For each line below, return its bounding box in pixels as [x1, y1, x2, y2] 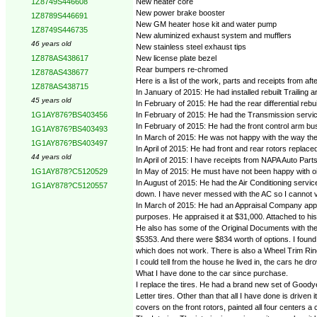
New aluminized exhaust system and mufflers [136, 30, 292, 40]
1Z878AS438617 [31, 54, 88, 62]
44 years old [31, 153, 71, 161]
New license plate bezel [136, 53, 217, 62]
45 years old [31, 96, 71, 104]
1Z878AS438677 [31, 68, 88, 76]
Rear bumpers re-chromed [136, 64, 228, 74]
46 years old [31, 40, 71, 47]
